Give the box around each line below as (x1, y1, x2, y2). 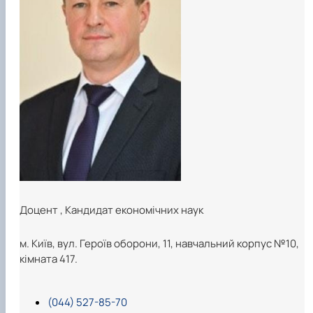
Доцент (20, 202, 60, 217)
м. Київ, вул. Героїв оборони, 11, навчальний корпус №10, (20, 235, 299, 251)
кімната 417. (20, 251, 78, 266)
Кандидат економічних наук (65, 202, 203, 217)
